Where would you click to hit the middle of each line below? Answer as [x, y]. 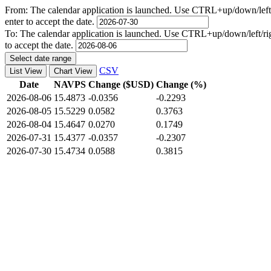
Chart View [73, 71]
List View [26, 71]
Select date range [41, 58]
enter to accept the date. [51, 21]
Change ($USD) [121, 84]
